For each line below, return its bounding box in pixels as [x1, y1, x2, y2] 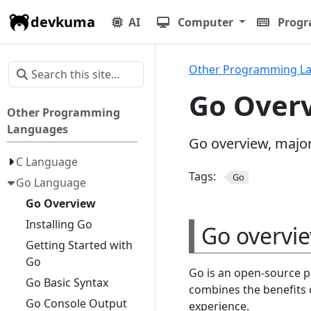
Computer [178, 14, 233, 30]
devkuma [31, 12, 95, 31]
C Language [16, 154, 78, 169]
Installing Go [25, 217, 92, 232]
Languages [7, 121, 69, 137]
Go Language [16, 175, 87, 190]
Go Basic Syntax [25, 275, 108, 290]
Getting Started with [25, 237, 133, 253]
